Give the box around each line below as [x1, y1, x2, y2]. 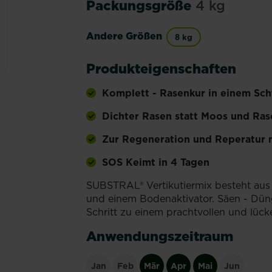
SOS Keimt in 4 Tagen [102, 155, 210, 169]
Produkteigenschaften [86, 59, 237, 78]
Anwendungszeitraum [86, 226, 234, 245]
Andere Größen [86, 29, 163, 43]
